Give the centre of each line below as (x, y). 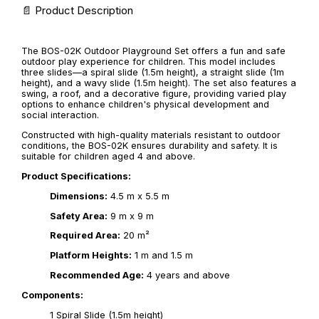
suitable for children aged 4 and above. (108, 157)
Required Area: (85, 236)
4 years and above (187, 275)
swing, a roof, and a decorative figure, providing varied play (154, 94)
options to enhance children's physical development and (145, 105)
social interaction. (60, 115)
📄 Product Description (77, 10)
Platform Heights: (91, 256)
